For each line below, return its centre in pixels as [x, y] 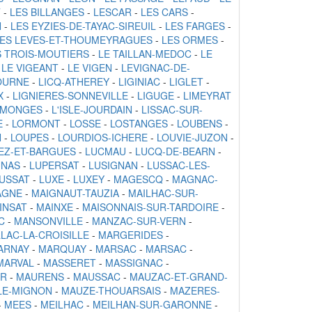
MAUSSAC [97, 277]
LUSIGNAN [113, 165]
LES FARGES [195, 26]
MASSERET [70, 263]
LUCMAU [106, 151]
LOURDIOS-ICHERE [103, 138]
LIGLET [186, 82]
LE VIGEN [90, 68]
